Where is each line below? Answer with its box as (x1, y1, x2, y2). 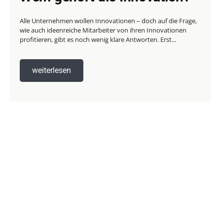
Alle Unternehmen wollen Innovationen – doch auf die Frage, (20, 16, 197, 25)
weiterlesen (32, 65, 71, 75)
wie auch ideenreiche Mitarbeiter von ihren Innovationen (20, 25, 186, 35)
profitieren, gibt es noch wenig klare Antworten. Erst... (20, 35, 176, 44)
